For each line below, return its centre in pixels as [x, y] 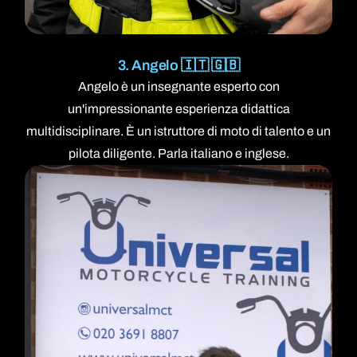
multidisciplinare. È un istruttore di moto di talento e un [178, 131]
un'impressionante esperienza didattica [178, 109]
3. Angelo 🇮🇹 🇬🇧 [178, 66]
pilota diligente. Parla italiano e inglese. [178, 154]
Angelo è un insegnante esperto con [178, 87]
